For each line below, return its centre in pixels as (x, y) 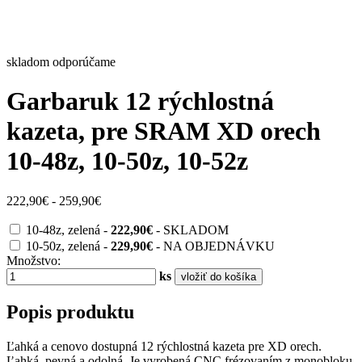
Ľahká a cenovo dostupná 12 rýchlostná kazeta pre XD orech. (164, 346)
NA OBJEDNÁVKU (219, 246)
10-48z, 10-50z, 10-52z (127, 161)
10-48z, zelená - (68, 229)
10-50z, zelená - (68, 246)
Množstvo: (34, 260)
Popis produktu (70, 311)
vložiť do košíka (219, 276)
